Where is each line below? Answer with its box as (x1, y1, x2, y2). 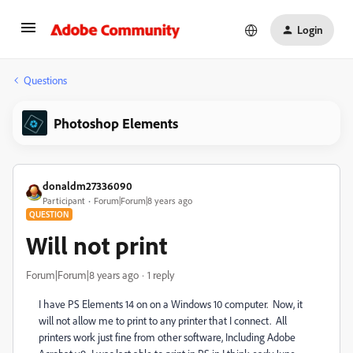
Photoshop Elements (54, 114, 178, 132)
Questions (24, 73, 67, 87)
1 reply (147, 268, 174, 281)
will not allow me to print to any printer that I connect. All (39, 314, 287, 327)
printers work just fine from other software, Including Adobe (39, 330, 295, 344)
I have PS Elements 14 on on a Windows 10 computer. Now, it (39, 297, 303, 310)
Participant (43, 195, 85, 206)
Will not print (26, 229, 167, 261)
